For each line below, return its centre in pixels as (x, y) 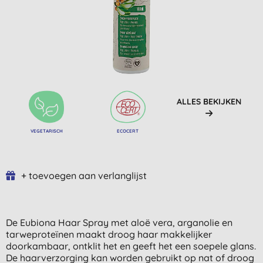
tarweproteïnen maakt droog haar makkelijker (109, 234)
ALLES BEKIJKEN (209, 101)
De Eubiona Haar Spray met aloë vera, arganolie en (119, 222)
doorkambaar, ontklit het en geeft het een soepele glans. (131, 246)
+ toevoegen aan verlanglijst (84, 175)
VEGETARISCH (46, 131)
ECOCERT (128, 131)
